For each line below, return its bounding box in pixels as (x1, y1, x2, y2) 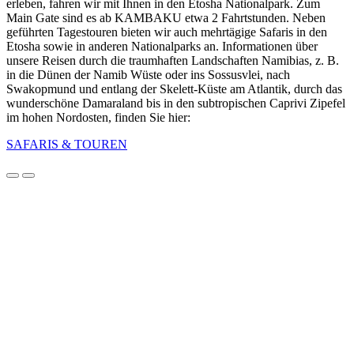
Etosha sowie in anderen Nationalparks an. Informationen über (6, 40, 318, 54)
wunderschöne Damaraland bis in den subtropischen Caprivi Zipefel (6, 96, 345, 111)
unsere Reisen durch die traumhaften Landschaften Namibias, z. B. (6, 54, 339, 68)
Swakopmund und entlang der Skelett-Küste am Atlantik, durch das (6, 82, 342, 96)
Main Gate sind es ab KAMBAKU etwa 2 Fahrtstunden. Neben (6, 11, 326, 25)
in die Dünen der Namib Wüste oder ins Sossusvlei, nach (6, 68, 290, 82)
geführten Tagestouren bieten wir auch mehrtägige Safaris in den (6, 25, 327, 40)
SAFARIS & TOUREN (6, 137, 127, 152)
